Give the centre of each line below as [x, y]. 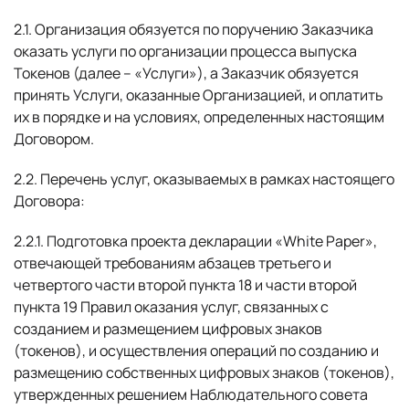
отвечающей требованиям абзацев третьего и [173, 263]
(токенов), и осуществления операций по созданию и [196, 351]
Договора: [49, 201]
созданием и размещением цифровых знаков [168, 329]
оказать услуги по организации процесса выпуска [185, 51]
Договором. [54, 139]
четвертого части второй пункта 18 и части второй [185, 285]
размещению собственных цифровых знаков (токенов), [204, 372]
